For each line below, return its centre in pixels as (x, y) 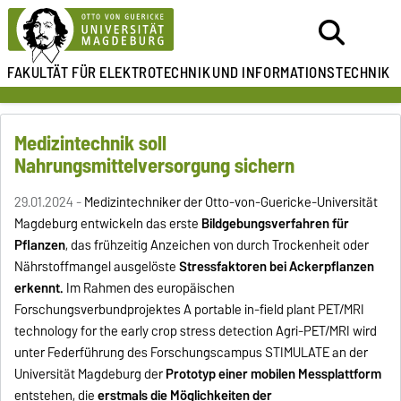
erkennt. (39, 288)
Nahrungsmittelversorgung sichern (155, 165)
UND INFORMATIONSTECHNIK (301, 73)
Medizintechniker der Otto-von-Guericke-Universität (231, 202)
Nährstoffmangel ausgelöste (97, 266)
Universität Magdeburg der (90, 374)
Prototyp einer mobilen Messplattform (274, 374)
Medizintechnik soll (91, 143)
